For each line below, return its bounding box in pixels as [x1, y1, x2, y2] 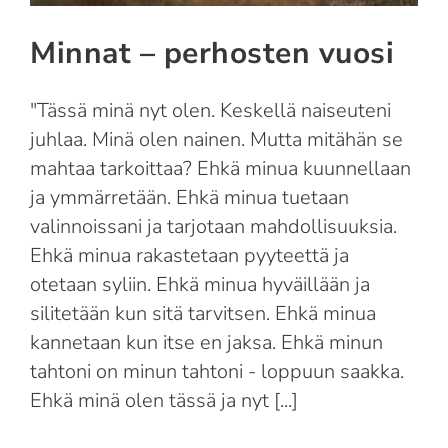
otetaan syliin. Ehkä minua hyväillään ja [30, 271, 370, 299]
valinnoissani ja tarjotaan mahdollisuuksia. [30, 213, 397, 241]
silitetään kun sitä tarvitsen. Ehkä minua [30, 300, 376, 328]
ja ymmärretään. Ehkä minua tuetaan [30, 184, 349, 212]
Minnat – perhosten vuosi [30, 33, 394, 75]
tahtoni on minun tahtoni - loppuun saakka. [30, 358, 404, 386]
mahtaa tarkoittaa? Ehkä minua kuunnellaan [30, 155, 411, 183]
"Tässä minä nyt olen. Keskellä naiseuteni [30, 97, 391, 125]
